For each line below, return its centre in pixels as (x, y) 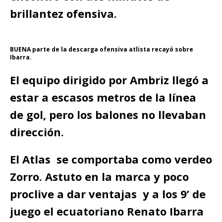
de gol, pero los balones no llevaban (108, 114)
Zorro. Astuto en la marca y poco (99, 176)
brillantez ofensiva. (65, 13)
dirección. (37, 132)
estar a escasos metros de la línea (103, 97)
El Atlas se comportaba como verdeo (111, 159)
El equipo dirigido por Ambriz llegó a (109, 80)
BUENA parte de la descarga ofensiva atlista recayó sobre (102, 49)
